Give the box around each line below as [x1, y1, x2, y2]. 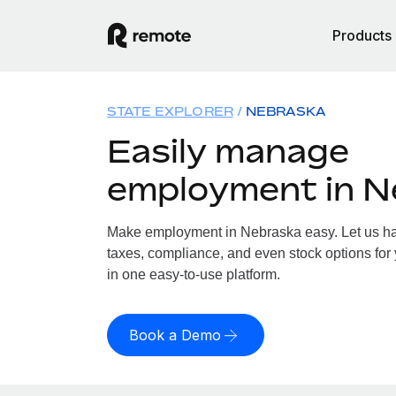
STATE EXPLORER [106, 103, 233, 118]
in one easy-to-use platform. [106, 267, 280, 282]
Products [332, 27, 392, 44]
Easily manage [106, 132, 349, 170]
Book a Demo [128, 326, 221, 344]
